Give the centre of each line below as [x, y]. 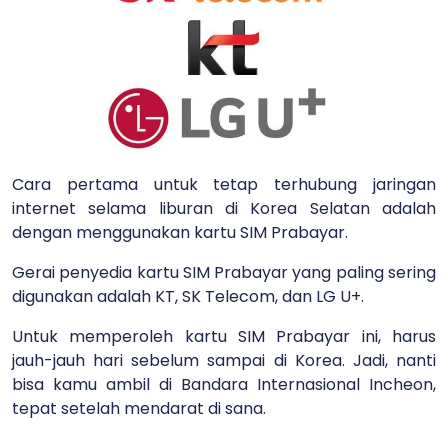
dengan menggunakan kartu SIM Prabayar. [182, 232]
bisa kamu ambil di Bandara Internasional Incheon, [224, 384]
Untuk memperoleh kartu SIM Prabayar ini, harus [224, 336]
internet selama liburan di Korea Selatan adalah [224, 208]
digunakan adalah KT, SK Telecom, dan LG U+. [190, 296]
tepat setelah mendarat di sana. [141, 408]
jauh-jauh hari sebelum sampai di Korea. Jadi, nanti [224, 360]
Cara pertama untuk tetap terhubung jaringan [224, 184]
